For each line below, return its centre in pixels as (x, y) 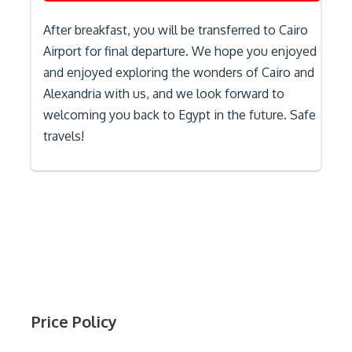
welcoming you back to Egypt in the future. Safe (180, 115)
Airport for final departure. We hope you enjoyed (180, 51)
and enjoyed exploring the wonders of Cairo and (179, 72)
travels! (64, 136)
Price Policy (74, 321)
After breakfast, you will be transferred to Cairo (176, 30)
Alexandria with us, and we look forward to (164, 93)
